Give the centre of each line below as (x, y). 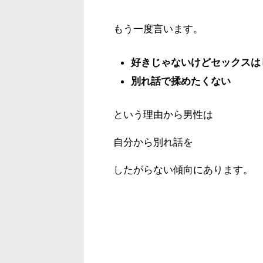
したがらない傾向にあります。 (183, 170)
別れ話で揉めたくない (181, 81)
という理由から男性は (163, 114)
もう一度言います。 (158, 29)
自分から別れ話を (153, 142)
